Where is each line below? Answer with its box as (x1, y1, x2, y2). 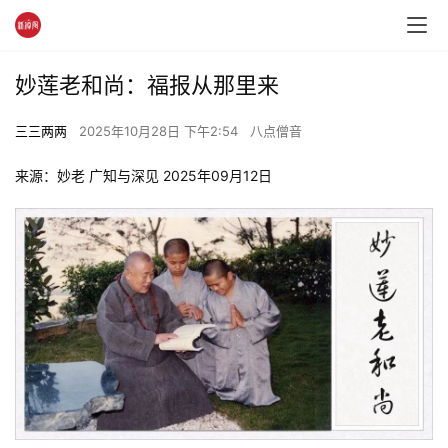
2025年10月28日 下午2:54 (79, 123, 242, 139)
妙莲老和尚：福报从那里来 (15, 72, 279, 98)
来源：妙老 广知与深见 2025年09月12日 (15, 167, 276, 184)
